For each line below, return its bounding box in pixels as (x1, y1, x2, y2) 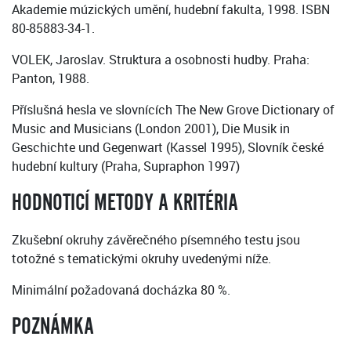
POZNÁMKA (12, 314, 94, 340)
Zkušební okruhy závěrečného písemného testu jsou (12, 231, 300, 249)
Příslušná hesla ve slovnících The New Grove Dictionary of (12, 101, 335, 119)
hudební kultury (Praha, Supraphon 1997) (12, 157, 240, 175)
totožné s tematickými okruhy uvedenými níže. (12, 250, 271, 268)
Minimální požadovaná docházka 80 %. (12, 281, 230, 299)
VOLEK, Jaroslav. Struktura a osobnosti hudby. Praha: (12, 51, 309, 69)
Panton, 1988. (12, 70, 89, 88)
